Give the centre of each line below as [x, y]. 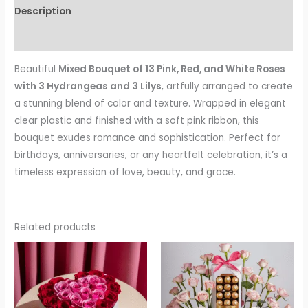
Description [43, 11]
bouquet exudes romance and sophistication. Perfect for [148, 137]
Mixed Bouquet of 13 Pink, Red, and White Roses [172, 69]
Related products [55, 227]
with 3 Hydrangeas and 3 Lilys [88, 86]
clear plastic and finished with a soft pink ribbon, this [137, 120]
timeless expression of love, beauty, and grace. [125, 172]
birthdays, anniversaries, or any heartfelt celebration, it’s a [151, 155]
